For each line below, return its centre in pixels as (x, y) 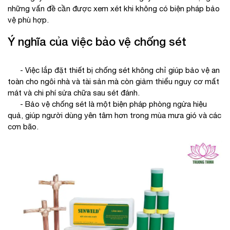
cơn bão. (23, 127)
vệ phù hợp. (28, 20)
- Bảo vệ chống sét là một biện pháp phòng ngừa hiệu (107, 104)
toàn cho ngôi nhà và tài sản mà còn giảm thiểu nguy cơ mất (113, 81)
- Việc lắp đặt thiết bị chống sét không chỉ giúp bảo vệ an (114, 70)
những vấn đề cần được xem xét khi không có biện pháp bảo (114, 8)
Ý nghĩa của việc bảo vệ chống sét (97, 42)
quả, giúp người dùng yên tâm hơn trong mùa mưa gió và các (114, 115)
